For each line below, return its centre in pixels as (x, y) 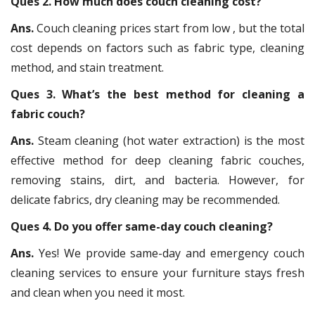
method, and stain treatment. (87, 67)
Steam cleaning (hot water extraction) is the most (171, 140)
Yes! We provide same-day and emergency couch (172, 253)
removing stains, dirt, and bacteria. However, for (157, 180)
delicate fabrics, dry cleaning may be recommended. (145, 199)
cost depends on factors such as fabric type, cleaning (157, 47)
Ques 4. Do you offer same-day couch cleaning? (142, 226)
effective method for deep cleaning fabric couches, (157, 160)
